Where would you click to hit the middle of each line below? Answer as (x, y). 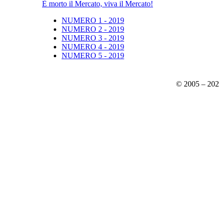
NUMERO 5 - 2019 (93, 55)
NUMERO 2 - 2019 (93, 29)
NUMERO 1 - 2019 (93, 20)
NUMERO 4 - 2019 (93, 47)
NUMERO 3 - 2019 (93, 38)
